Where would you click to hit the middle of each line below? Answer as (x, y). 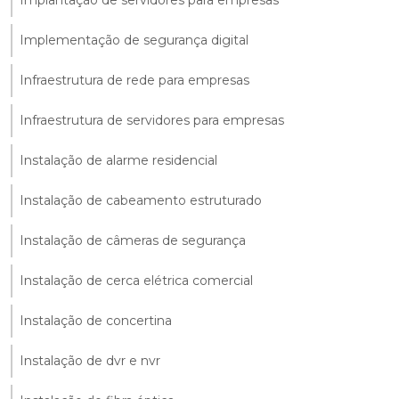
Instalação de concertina (96, 320)
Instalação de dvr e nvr (90, 360)
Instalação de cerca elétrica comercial (136, 280)
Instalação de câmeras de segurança (133, 240)
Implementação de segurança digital (134, 40)
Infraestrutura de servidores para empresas (152, 120)
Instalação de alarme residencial (118, 160)
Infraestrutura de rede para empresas (134, 80)
